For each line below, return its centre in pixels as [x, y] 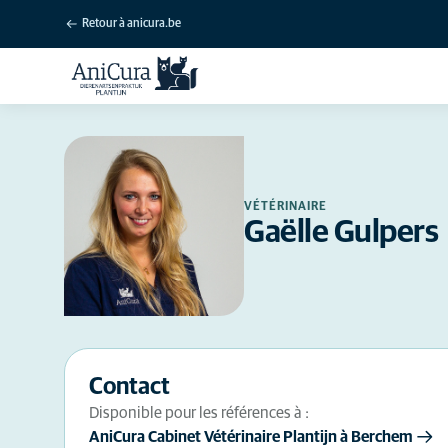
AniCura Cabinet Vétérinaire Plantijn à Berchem [251, 437]
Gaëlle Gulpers [341, 233]
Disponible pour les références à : [199, 413]
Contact [129, 387]
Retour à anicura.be [131, 24]
